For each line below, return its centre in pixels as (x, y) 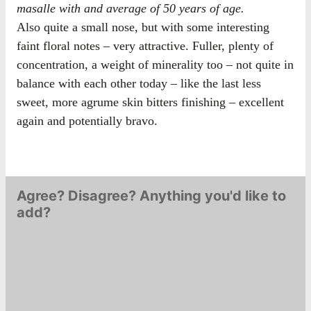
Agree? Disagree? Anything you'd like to (151, 195)
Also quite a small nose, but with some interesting (143, 27)
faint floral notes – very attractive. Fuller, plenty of (145, 45)
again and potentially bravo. (87, 120)
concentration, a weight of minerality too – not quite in (155, 64)
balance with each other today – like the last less (139, 83)
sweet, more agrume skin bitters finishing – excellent (150, 102)
